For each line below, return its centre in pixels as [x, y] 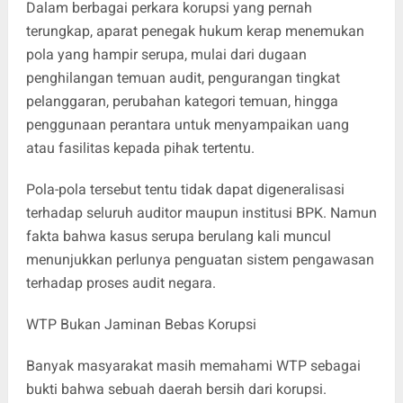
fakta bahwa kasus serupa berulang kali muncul [178, 236]
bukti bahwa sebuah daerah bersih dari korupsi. [176, 389]
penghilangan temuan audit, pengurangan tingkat [183, 77]
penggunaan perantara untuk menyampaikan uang [187, 124]
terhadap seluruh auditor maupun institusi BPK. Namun [201, 212]
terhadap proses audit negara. [121, 282]
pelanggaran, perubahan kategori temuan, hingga [182, 101]
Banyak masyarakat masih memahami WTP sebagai [193, 365]
